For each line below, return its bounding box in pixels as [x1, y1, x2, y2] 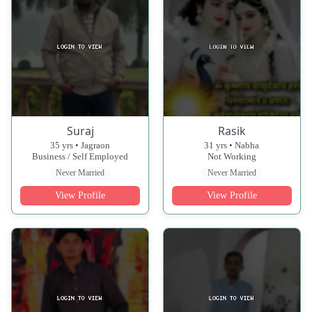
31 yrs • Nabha [204, 140, 260, 151]
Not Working [207, 151, 256, 162]
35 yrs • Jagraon [50, 140, 111, 151]
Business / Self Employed [32, 151, 129, 162]
